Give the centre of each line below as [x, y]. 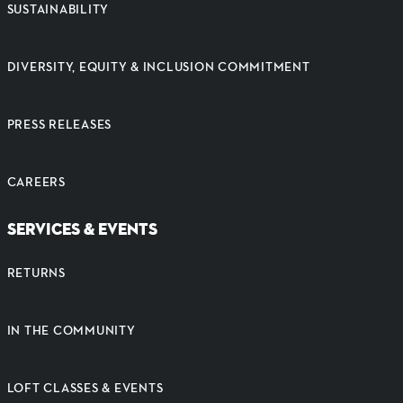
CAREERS [36, 182]
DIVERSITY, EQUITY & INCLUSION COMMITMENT [158, 67]
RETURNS [36, 273]
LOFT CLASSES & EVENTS [85, 388]
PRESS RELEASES [59, 124]
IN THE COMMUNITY [71, 330]
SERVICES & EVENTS [82, 229]
